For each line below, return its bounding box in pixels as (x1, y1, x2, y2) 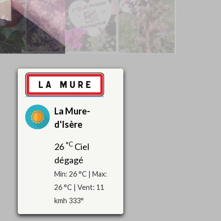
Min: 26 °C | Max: (54, 169, 107, 178)
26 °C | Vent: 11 (54, 183, 104, 191)
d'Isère (54, 118, 82, 130)
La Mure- (54, 105, 90, 116)
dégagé (54, 154, 83, 165)
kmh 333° (54, 196, 84, 205)
